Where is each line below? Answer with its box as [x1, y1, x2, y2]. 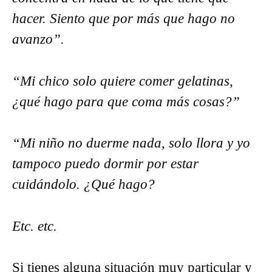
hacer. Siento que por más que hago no [12, 11, 235, 26]
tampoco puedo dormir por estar [12, 156, 199, 171]
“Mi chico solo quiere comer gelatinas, [12, 73, 233, 89]
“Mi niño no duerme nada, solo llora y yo [12, 135, 250, 151]
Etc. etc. [12, 218, 57, 234]
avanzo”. [12, 32, 64, 47]
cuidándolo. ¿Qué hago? [12, 177, 155, 192]
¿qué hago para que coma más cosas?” [12, 93, 240, 109]
